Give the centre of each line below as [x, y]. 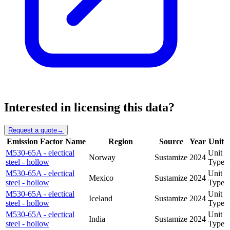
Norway [102, 157]
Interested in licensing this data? [89, 108]
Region [121, 141]
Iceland [101, 198]
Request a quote [33, 130]
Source [171, 141]
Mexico [101, 178]
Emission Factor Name [46, 141]
